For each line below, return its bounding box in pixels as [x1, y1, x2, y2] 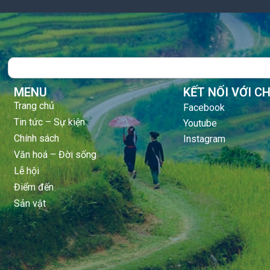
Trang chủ [14, 99, 55, 111]
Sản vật [14, 197, 46, 209]
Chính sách [14, 132, 60, 144]
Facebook [183, 101, 225, 113]
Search [7, 57, 36, 67]
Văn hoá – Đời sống [14, 148, 97, 160]
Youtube [183, 117, 218, 129]
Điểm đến [14, 181, 54, 193]
